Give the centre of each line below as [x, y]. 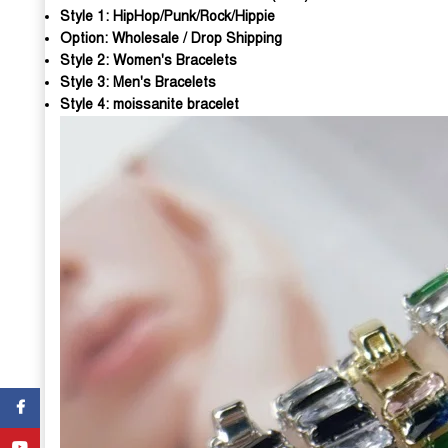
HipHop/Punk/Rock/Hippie [194, 16]
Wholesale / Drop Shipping [197, 38]
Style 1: [86, 16]
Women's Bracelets [175, 60]
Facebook [71, 407]
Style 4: [86, 104]
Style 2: [86, 60]
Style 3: [86, 82]
